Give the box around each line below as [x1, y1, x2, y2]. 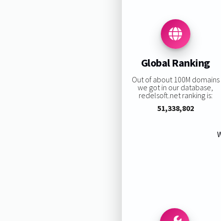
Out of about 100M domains [131, 74, 220, 84]
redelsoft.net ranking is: [138, 90, 213, 100]
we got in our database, [138, 82, 214, 92]
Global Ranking [141, 56, 210, 70]
